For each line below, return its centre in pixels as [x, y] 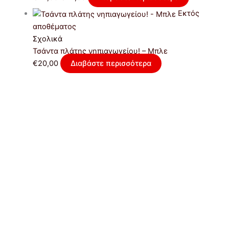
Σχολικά [47, 39]
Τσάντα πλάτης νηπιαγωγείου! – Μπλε [100, 51]
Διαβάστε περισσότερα [111, 63]
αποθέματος [54, 26]
